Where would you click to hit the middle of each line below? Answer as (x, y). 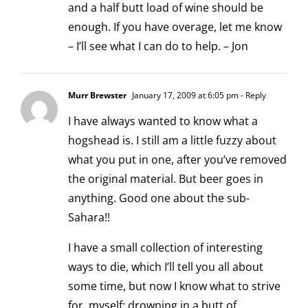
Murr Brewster (97, 96)
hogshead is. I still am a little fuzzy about (172, 141)
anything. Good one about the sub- (159, 198)
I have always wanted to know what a (163, 121)
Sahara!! (89, 218)
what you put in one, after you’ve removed (177, 160)
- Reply (252, 96)
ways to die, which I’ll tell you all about (166, 267)
